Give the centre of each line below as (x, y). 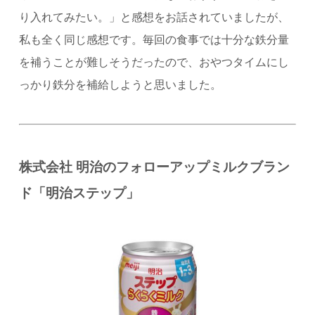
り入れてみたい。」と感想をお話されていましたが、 (154, 16)
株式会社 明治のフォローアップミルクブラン (154, 166)
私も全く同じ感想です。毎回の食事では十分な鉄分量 (154, 39)
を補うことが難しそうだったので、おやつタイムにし (154, 61)
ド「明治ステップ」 (79, 192)
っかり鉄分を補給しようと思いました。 (120, 84)
